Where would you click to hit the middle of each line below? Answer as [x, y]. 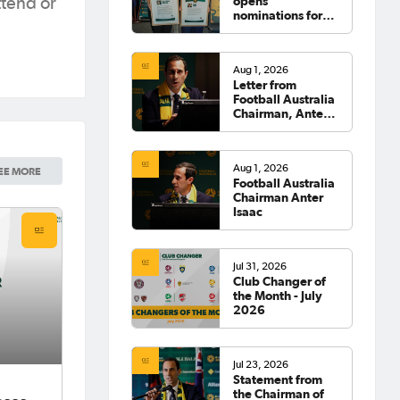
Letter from [265, 84]
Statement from [278, 379]
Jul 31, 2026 [260, 266]
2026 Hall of [270, 29]
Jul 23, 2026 [261, 364]
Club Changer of [280, 281]
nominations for [278, 15]
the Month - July [278, 295]
